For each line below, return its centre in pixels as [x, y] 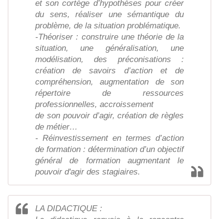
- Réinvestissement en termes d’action [109, 138]
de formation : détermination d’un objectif [109, 150]
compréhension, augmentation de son [109, 82]
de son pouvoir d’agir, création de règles [109, 116]
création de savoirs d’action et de [109, 71]
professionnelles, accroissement [94, 105]
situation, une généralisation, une [109, 48]
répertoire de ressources [109, 93]
